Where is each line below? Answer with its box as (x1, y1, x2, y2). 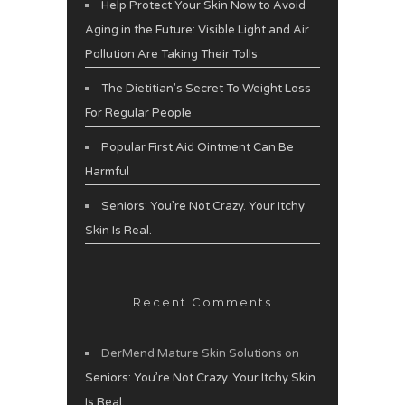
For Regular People (85, 105, 192, 120)
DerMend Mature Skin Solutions (101, 345, 282, 361)
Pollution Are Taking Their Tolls (85, 46, 258, 61)
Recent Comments (133, 294, 272, 309)
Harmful (85, 164, 129, 179)
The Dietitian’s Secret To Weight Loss (101, 80, 311, 96)
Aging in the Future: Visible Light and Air (85, 22, 309, 37)
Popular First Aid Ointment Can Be (101, 139, 294, 155)
